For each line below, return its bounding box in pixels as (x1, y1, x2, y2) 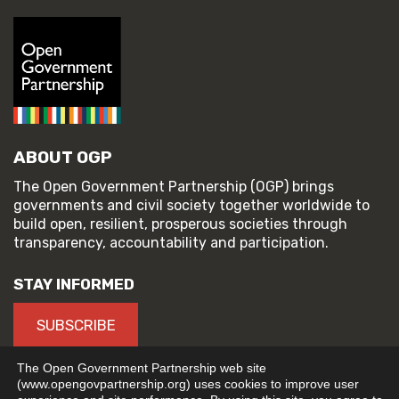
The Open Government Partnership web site (17, 361, 266, 375)
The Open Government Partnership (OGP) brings (13, 178, 334, 196)
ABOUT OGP (13, 147, 112, 168)
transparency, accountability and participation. (13, 234, 329, 252)
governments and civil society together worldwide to (13, 197, 370, 215)
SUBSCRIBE (36, 315, 116, 334)
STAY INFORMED (13, 275, 134, 294)
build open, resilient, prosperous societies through (13, 216, 347, 233)
